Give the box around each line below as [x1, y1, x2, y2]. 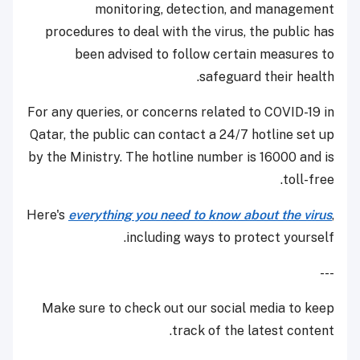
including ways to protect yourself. [126, 230, 334, 246]
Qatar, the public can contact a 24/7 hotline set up [30, 127, 334, 143]
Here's [27, 207, 68, 223]
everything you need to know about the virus [68, 207, 332, 223]
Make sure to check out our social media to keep [42, 301, 334, 317]
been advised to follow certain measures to [75, 47, 334, 63]
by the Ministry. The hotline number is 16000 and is [28, 149, 334, 166]
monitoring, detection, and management [95, 2, 334, 18]
